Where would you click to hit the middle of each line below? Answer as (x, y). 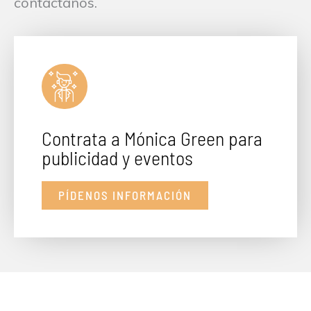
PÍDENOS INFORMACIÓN (125, 195)
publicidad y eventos (117, 158)
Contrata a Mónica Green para (152, 138)
